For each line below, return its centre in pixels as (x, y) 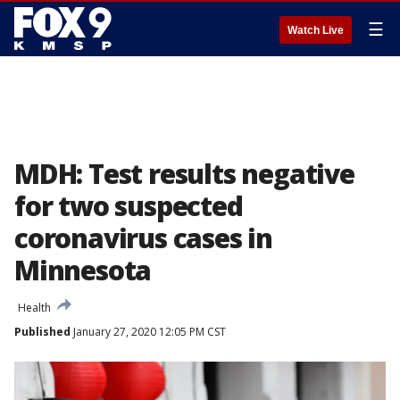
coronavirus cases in (143, 238)
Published (42, 332)
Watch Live (316, 30)
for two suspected (129, 206)
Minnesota (83, 270)
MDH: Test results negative (184, 174)
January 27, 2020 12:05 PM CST (148, 332)
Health (34, 308)
